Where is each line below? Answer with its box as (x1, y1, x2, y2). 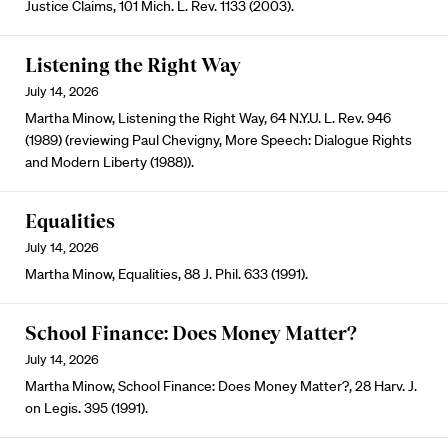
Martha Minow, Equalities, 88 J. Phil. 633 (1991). (25, 265, 308, 283)
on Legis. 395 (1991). (25, 399, 148, 417)
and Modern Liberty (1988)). (25, 153, 194, 171)
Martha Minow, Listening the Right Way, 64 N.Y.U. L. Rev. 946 (25, 109, 391, 127)
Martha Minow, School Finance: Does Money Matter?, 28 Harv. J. (25, 377, 417, 395)
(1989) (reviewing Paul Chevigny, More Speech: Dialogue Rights (25, 131, 412, 149)
